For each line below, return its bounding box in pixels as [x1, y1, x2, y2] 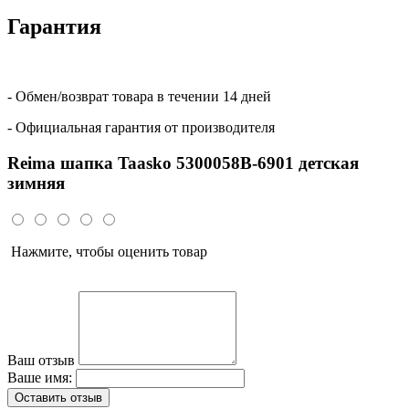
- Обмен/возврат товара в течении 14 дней [7, 89, 271, 105]
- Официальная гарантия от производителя [7, 120, 275, 136]
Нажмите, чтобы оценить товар [7, 243, 207, 259]
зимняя [7, 173, 65, 193]
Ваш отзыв [7, 351, 75, 368]
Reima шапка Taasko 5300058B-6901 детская [7, 152, 359, 173]
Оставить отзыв [15, 390, 102, 404]
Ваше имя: [7, 369, 72, 385]
